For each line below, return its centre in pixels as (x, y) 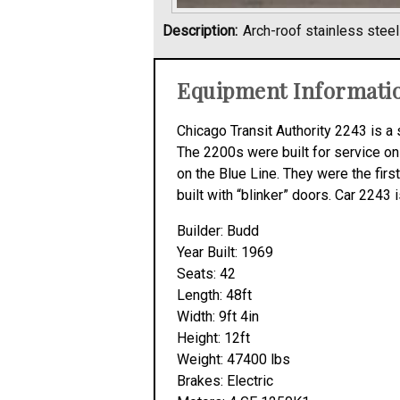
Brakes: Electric (225, 381)
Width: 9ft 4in (218, 317)
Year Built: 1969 (225, 252)
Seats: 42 (206, 274)
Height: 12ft (213, 338)
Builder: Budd (218, 231)
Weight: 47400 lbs (233, 359)
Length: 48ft (214, 295)
